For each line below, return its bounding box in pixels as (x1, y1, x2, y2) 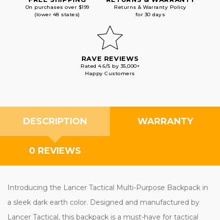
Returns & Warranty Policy (114, 3, 187, 10)
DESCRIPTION (23, 115, 87, 127)
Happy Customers (85, 70, 135, 77)
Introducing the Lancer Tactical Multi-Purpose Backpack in (7, 183, 208, 192)
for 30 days (135, 11, 165, 18)
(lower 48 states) (34, 11, 80, 18)
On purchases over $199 (25, 3, 89, 10)
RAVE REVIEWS (81, 54, 139, 62)
